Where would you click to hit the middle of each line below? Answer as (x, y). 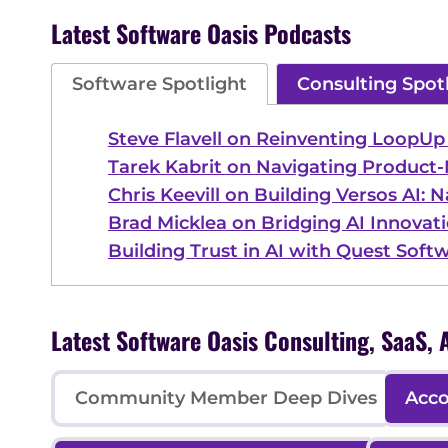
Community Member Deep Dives (226, 397)
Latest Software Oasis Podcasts (201, 32)
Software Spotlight (159, 83)
